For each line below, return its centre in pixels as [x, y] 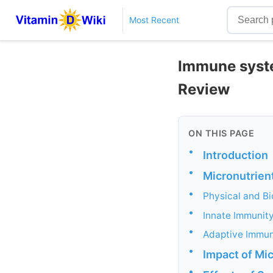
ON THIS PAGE [221, 133]
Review [204, 89]
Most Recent [154, 20]
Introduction [236, 155]
